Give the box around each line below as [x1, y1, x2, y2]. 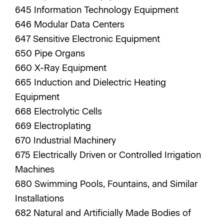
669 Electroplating [15, 120, 93, 131]
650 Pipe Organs [15, 48, 87, 59]
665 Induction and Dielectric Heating [15, 77, 166, 88]
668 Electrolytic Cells [15, 106, 104, 117]
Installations [15, 193, 66, 204]
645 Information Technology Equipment [15, 4, 181, 15]
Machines [15, 164, 57, 175]
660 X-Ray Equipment [15, 62, 109, 73]
